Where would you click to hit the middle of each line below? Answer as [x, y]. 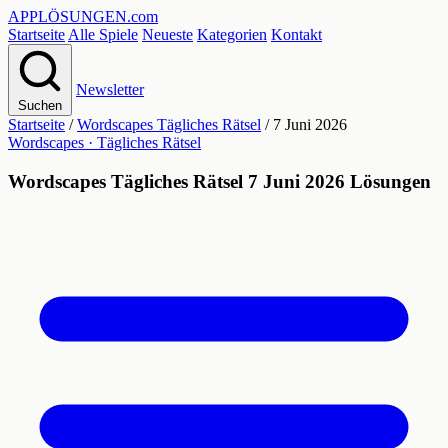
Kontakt [296, 34]
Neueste [167, 34]
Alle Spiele [103, 34]
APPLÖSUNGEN [67, 16]
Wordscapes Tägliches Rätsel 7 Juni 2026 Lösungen [219, 181]
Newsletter [110, 89]
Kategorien [232, 34]
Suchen [40, 105]
